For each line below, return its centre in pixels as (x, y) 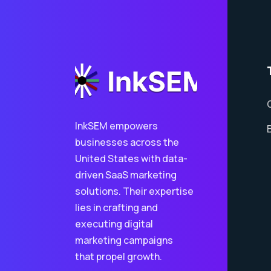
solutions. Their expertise (134, 191)
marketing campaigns (124, 240)
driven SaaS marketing (126, 175)
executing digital (114, 224)
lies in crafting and (116, 207)
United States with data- (131, 158)
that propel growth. (119, 256)
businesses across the (127, 142)
